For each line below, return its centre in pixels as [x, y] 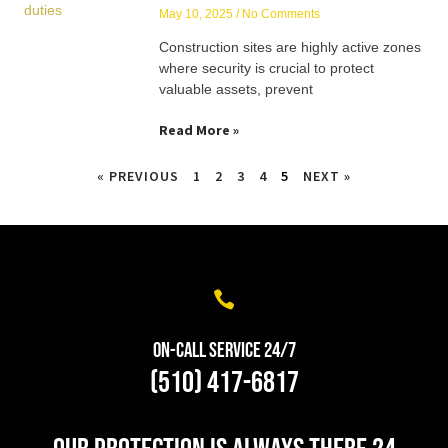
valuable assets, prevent [236, 88]
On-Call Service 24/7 [224, 350]
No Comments [279, 13]
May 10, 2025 [197, 13]
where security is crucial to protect [266, 67]
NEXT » [327, 175]
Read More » [199, 129]
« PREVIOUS [138, 175]
